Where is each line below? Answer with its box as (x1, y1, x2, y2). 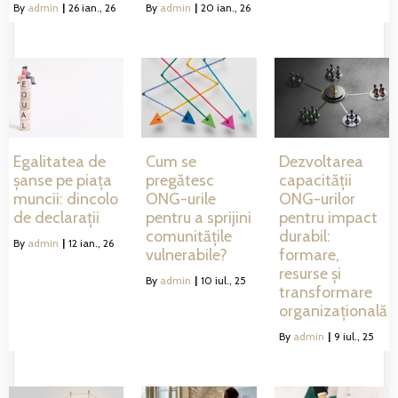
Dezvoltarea (278, 152, 363, 171)
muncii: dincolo (13, 189, 118, 209)
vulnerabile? (146, 245, 228, 265)
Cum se (146, 152, 197, 171)
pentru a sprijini (146, 208, 252, 227)
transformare (278, 283, 372, 302)
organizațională (278, 301, 387, 321)
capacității (278, 171, 352, 190)
